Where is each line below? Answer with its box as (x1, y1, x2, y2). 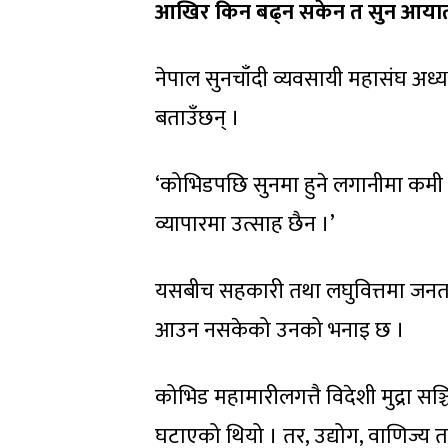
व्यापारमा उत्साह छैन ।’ (155, 206, 335, 244)
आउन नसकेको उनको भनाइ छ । (155, 312, 405, 350)
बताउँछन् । (155, 100, 240, 138)
